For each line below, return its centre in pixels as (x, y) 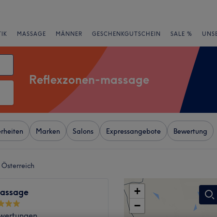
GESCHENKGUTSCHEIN (126, 34)
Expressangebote (133, 131)
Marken (48, 131)
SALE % (181, 34)
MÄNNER (69, 34)
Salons (83, 131)
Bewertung (190, 131)
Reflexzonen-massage (89, 79)
